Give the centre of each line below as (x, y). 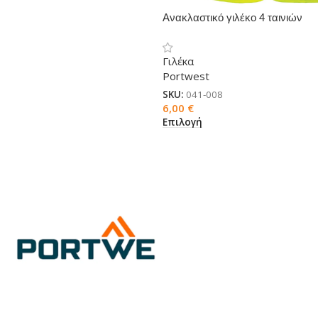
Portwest (186, 76)
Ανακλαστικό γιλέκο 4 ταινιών (232, 17)
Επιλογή (182, 122)
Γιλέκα (178, 61)
